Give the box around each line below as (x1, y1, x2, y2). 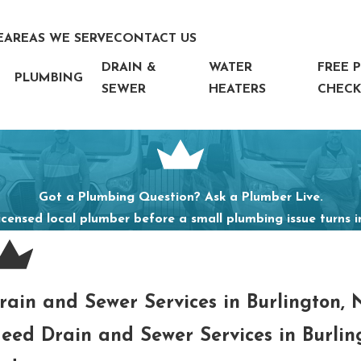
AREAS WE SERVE (4, 32, 114, 46)
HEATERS (209, 82, 267, 96)
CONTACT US (114, 32, 197, 46)
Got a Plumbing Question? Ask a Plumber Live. (38, 190, 323, 204)
